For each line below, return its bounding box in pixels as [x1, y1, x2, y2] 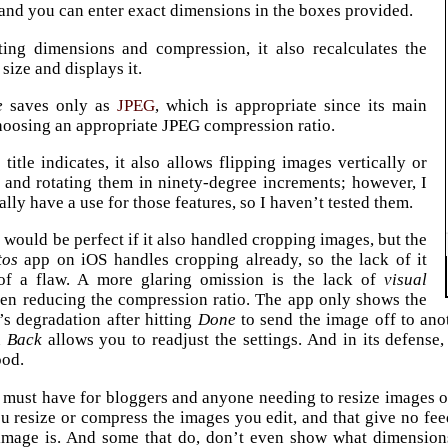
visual [384, 270, 428, 290]
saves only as [3, 95, 118, 115]
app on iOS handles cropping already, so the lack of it [17, 250, 428, 270]
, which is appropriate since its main [155, 95, 428, 115]
